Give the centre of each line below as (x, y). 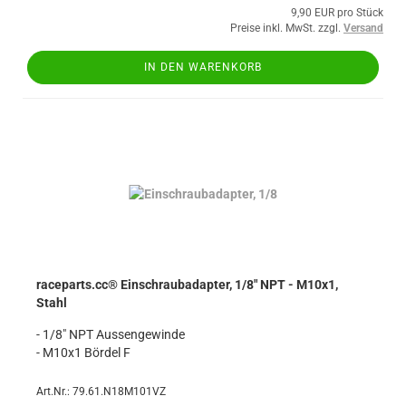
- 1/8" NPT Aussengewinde (111, 334)
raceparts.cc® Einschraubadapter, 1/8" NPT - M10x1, (187, 285)
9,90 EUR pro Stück (337, 13)
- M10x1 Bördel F (83, 353)
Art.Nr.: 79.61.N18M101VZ (101, 391)
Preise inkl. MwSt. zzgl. (287, 28)
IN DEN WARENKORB (203, 67)
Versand (363, 28)
